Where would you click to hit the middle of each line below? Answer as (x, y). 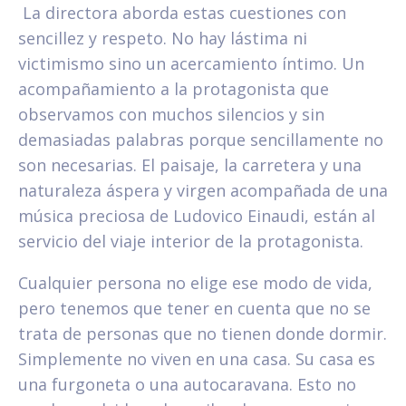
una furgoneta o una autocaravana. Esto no (187, 385)
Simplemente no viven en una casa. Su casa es (197, 359)
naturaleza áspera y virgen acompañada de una (203, 191)
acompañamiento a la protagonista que (174, 89)
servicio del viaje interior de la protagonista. (191, 242)
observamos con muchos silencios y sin (171, 115)
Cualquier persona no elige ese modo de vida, (195, 283)
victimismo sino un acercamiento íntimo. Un (191, 64)
